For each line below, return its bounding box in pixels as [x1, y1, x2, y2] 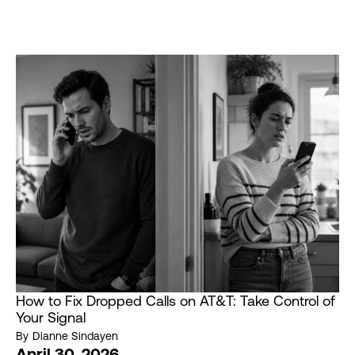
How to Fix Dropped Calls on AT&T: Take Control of [16, 292, 335, 310]
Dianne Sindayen [32, 330, 118, 343]
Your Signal [16, 309, 86, 326]
